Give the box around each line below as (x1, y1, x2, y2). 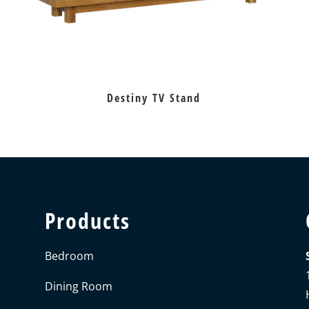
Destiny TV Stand (107, 90, 201, 106)
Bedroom (44, 248, 94, 263)
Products (44, 205, 130, 235)
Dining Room (44, 278, 112, 294)
